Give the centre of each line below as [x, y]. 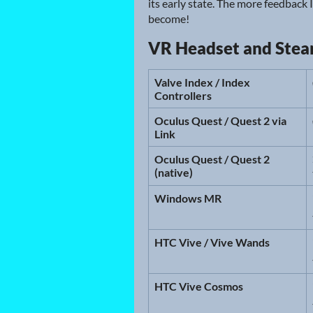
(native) [174, 173]
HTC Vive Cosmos [199, 286]
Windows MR [188, 198]
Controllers [183, 96]
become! [169, 19]
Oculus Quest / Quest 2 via [220, 121]
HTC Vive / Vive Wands [212, 242]
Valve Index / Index [202, 82]
